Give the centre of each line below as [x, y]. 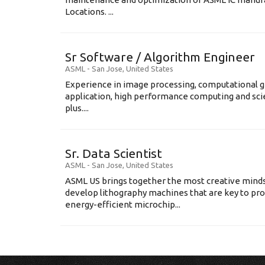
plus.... [77, 108]
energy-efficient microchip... [123, 204]
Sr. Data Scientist [114, 153]
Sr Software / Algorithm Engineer [160, 57]
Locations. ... [89, 12]
